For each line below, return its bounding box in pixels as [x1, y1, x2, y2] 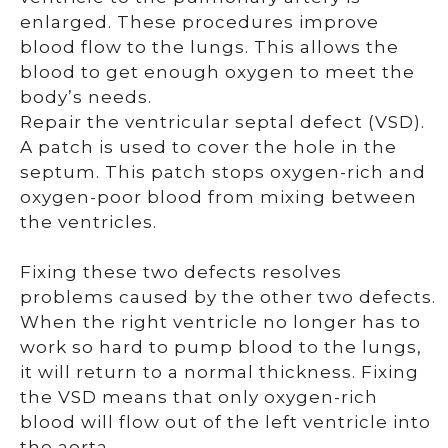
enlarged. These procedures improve [20, 12, 379, 32]
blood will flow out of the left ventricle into [20, 412, 431, 432]
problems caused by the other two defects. [20, 287, 436, 307]
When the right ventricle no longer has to [20, 312, 421, 332]
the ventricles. [20, 212, 157, 232]
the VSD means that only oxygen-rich [20, 387, 378, 407]
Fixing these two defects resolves [20, 262, 342, 282]
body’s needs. [20, 87, 152, 107]
